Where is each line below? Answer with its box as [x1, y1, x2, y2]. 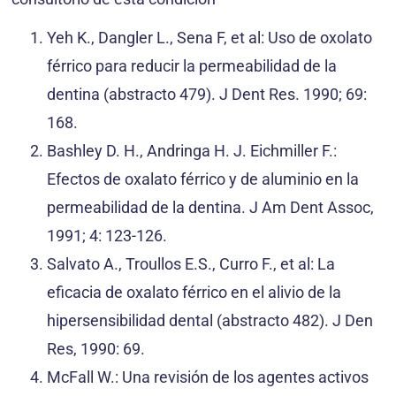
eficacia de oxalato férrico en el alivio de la [47, 283, 341, 302]
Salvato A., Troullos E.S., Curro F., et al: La [47, 255, 335, 274]
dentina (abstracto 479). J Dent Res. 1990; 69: [47, 85, 367, 104]
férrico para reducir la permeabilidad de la [47, 57, 337, 76]
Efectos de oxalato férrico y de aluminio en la [47, 170, 359, 189]
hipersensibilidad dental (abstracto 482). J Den [47, 311, 373, 331]
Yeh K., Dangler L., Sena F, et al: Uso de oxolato [47, 28, 372, 48]
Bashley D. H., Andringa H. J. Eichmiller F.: [47, 141, 337, 161]
